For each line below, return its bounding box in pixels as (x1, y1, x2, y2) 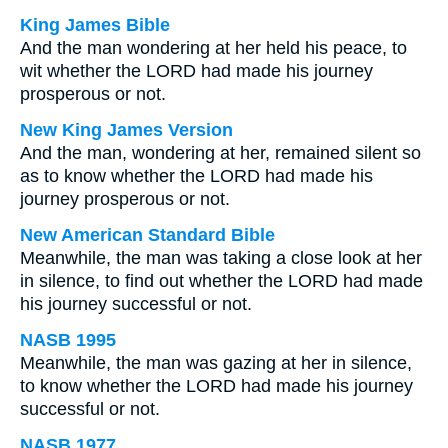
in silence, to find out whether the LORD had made (20, 271, 423, 291)
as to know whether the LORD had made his (20, 166, 373, 186)
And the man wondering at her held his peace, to (20, 38, 407, 58)
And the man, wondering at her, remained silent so (20, 143, 421, 163)
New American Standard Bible (20, 225, 275, 245)
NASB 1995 (20, 330, 116, 350)
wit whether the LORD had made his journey (20, 61, 373, 81)
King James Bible (20, 15, 170, 35)
